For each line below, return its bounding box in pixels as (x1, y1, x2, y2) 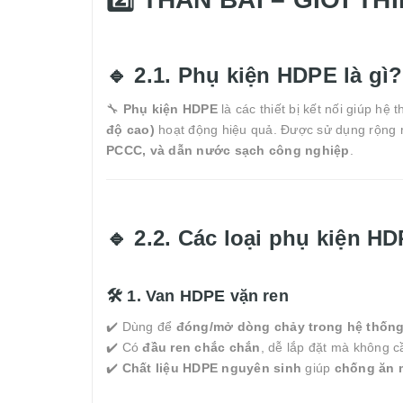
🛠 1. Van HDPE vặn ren (106, 286, 289, 305)
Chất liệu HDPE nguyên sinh (121, 360, 301, 375)
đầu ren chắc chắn (142, 339, 261, 354)
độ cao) (106, 121, 155, 137)
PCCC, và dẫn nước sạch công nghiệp (106, 142, 350, 157)
